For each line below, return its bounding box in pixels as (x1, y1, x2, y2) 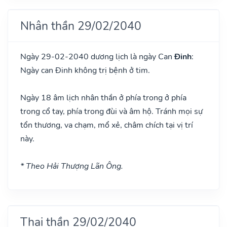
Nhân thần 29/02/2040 (20, 17, 141, 34)
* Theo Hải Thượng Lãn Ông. (20, 160, 123, 172)
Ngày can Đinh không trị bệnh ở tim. (20, 64, 150, 76)
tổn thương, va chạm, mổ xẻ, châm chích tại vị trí (20, 119, 193, 131)
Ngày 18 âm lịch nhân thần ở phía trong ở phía (20, 92, 186, 103)
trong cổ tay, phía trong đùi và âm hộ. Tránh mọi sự (20, 105, 203, 117)
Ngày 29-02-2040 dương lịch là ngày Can (20, 51, 174, 62)
